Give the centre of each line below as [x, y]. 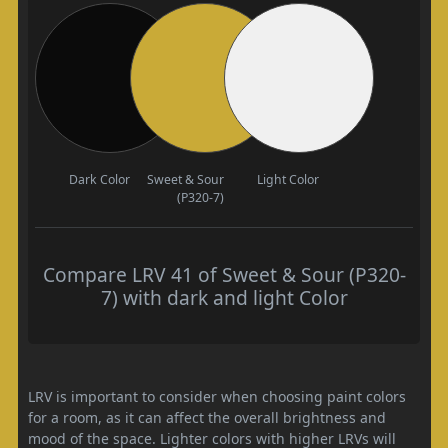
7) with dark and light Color [224, 297]
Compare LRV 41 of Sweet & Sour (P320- [224, 274]
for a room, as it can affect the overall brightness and [207, 417]
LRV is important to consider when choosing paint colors [217, 396]
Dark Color [99, 179]
